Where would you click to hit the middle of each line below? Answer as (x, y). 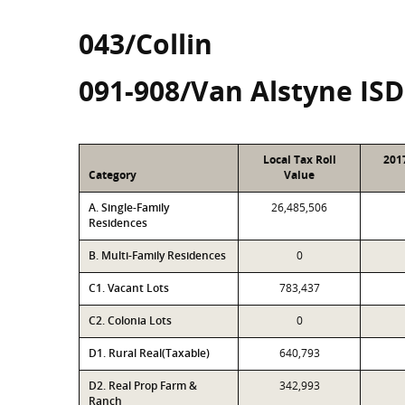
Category (113, 175)
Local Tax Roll (299, 160)
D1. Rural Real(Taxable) (149, 353)
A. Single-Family (129, 207)
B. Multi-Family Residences (157, 255)
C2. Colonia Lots (130, 320)
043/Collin (146, 44)
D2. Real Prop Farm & (143, 386)
